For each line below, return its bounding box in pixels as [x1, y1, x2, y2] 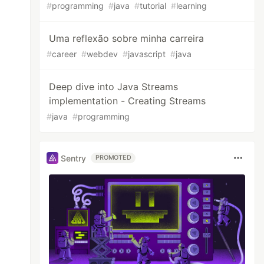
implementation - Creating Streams [49, 95, 206, 107]
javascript [128, 49, 166, 59]
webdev [87, 49, 118, 59]
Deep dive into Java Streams [49, 81, 179, 93]
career [52, 49, 77, 59]
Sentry [61, 153, 87, 163]
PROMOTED [95, 154, 131, 161]
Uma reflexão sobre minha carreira [49, 32, 204, 44]
